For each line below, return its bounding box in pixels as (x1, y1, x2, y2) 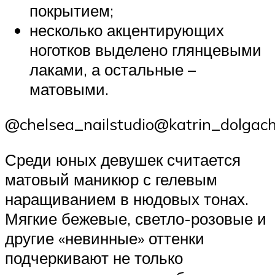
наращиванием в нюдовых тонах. (5, 188, 249, 209)
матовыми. (29, 79, 109, 99)
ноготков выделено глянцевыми (29, 39, 261, 60)
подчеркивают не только (5, 247, 183, 268)
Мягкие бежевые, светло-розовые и (5, 208, 266, 228)
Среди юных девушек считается (5, 149, 241, 169)
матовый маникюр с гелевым (5, 169, 217, 189)
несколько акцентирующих (29, 20, 224, 40)
